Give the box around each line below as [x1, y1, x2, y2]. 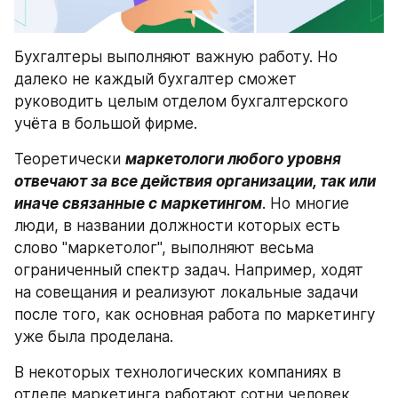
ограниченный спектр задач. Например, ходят [14, 261, 363, 280]
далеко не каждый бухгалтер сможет [14, 70, 297, 89]
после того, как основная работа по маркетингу [14, 306, 375, 324]
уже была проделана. [14, 328, 173, 346]
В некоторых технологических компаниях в [14, 363, 341, 382]
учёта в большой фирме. [14, 115, 197, 133]
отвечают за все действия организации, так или [14, 172, 376, 191]
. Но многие [262, 195, 349, 213]
